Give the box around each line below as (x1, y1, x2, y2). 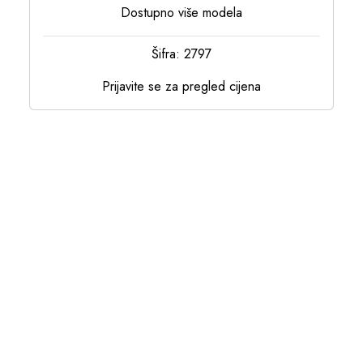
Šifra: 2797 (152, 45, 211, 64)
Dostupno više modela (121, 3, 242, 23)
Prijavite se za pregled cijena (102, 77, 261, 96)
